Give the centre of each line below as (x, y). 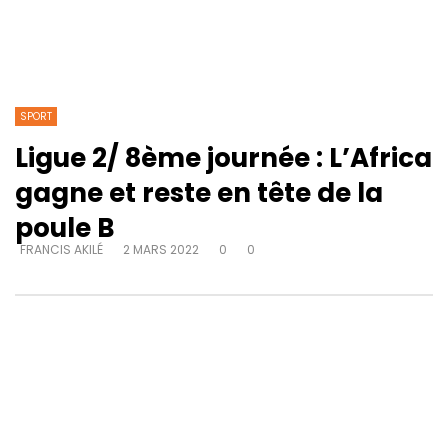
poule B (65, 227)
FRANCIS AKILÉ (61, 249)
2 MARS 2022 (161, 249)
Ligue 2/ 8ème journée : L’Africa (223, 157)
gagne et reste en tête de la (199, 192)
